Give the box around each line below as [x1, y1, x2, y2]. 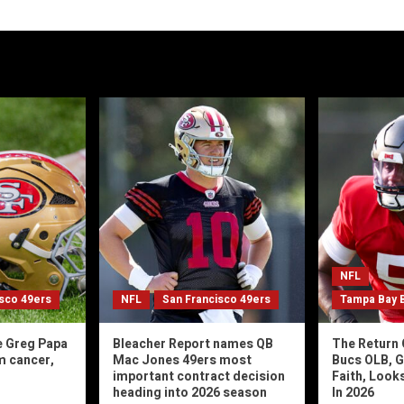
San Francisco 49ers [162, 291, 271, 308]
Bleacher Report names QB [113, 335, 273, 354]
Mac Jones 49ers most [113, 351, 252, 371]
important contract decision [113, 367, 285, 387]
